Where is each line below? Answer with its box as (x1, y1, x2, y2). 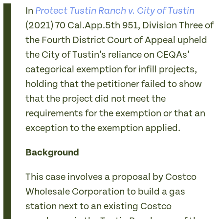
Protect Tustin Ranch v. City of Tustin (35, 6, 195, 16)
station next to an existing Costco (25, 201, 172, 212)
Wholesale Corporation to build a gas (25, 186, 186, 197)
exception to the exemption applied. (25, 123, 181, 134)
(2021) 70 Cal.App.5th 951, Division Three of (25, 20, 214, 31)
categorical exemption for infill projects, (25, 64, 197, 75)
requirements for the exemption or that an (25, 108, 206, 119)
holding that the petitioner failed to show (25, 79, 202, 90)
